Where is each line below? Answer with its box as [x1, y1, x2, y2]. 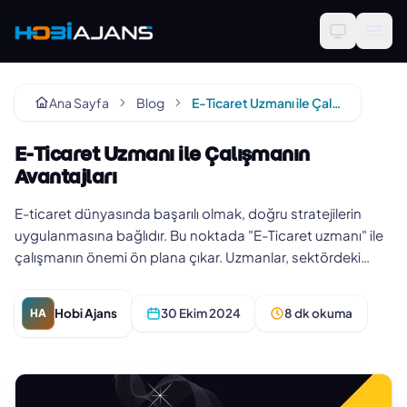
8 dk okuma [284, 305, 352, 321]
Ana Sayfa [49, 94, 109, 111]
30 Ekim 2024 [161, 305, 241, 321]
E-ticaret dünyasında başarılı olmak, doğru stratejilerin [15, 204, 362, 222]
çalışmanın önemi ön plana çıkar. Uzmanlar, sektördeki [15, 248, 361, 265]
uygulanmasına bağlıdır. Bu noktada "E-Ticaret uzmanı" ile [15, 226, 383, 243]
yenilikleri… [15, 270, 81, 287]
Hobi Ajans [55, 305, 117, 321]
